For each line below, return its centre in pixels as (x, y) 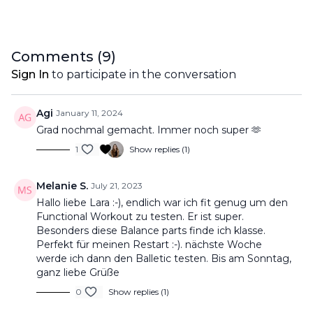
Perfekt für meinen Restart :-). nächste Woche (149, 245)
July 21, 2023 (117, 185)
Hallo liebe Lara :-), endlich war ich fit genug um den (162, 203)
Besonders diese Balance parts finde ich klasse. (151, 231)
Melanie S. (62, 186)
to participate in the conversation (143, 74)
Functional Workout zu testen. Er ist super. (140, 217)
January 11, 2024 (89, 113)
